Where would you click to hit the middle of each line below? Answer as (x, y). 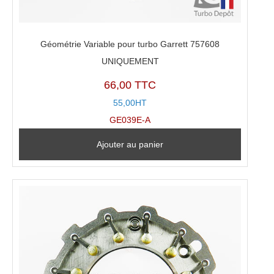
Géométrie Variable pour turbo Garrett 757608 (130, 44)
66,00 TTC (130, 85)
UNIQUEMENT (130, 61)
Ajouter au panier (130, 145)
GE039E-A (130, 120)
